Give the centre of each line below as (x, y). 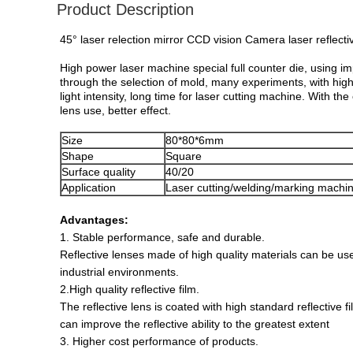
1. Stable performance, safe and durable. (162, 237)
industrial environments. (119, 272)
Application (89, 188)
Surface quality (98, 172)
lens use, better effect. (115, 110)
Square (184, 156)
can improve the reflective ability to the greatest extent (195, 324)
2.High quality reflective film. (130, 289)
